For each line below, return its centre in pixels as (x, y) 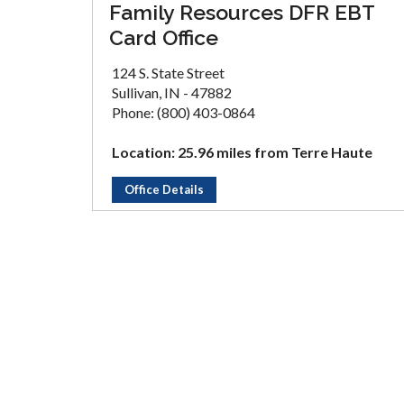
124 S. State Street (168, 73)
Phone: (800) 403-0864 (184, 112)
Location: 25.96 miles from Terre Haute (242, 152)
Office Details (164, 189)
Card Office (164, 37)
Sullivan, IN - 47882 (172, 92)
